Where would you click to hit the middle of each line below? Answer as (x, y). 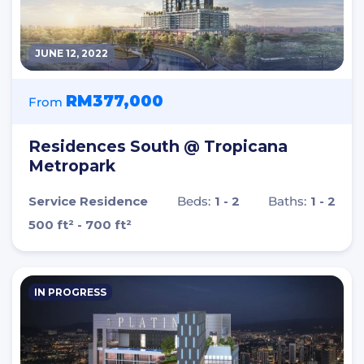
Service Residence (88, 201)
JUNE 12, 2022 (71, 53)
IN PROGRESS (70, 292)
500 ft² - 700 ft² (80, 224)
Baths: (287, 201)
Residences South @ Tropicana (158, 146)
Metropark (72, 165)
